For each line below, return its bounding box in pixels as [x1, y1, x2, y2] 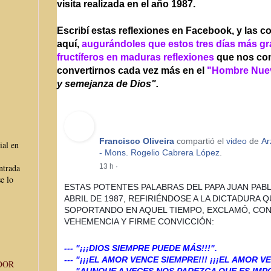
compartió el [174, 135, 226, 146]
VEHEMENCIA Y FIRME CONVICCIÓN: [64, 216, 217, 226]
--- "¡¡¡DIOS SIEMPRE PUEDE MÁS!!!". [64, 243, 217, 253]
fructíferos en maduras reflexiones [57, 51, 217, 62]
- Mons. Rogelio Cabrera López [99, 147, 220, 157]
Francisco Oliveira [99, 135, 174, 146]
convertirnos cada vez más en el [57, 65, 207, 76]
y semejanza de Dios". [57, 78, 158, 89]
